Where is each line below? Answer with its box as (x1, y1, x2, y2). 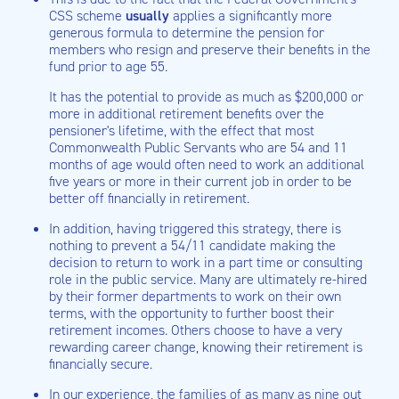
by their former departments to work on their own (49, 287, 341, 305)
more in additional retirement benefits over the (49, 104, 324, 123)
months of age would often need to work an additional (49, 155, 364, 174)
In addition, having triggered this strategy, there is (49, 219, 341, 238)
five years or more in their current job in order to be (49, 172, 352, 191)
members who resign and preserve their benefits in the (49, 40, 370, 59)
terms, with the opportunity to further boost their (49, 304, 334, 322)
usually (126, 6, 173, 25)
